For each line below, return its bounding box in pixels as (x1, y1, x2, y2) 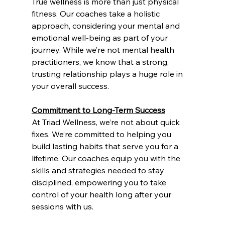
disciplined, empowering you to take (31, 177, 168, 187)
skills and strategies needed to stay (31, 165, 166, 175)
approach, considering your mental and (31, 20, 182, 31)
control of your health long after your (31, 189, 173, 199)
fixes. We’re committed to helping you (31, 129, 173, 139)
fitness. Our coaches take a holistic (31, 8, 162, 19)
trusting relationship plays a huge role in (31, 68, 185, 79)
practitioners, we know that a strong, (31, 56, 171, 67)
